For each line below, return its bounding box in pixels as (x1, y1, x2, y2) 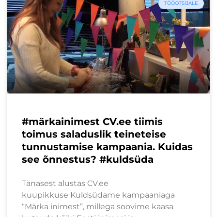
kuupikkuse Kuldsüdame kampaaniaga (22, 190, 175, 200)
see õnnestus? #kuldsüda (22, 153, 154, 165)
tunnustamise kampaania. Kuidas (22, 140, 193, 153)
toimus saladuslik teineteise (22, 128, 166, 140)
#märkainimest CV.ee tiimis (22, 115, 163, 127)
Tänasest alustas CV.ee (22, 178, 108, 188)
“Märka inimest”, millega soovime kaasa (22, 201, 173, 211)
